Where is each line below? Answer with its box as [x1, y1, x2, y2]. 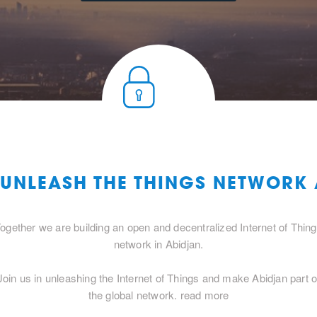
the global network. [88, 287, 180, 302]
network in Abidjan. [113, 236, 204, 251]
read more [180, 287, 229, 302]
